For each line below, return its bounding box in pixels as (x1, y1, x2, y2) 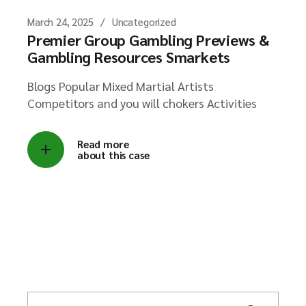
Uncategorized (111, 15, 176, 28)
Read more (77, 137, 129, 150)
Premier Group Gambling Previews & (27, 30, 269, 49)
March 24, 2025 (27, 15, 94, 28)
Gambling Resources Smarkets (27, 47, 231, 66)
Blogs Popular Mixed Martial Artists (27, 78, 214, 94)
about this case (77, 148, 150, 161)
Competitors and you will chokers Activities (27, 95, 257, 111)
